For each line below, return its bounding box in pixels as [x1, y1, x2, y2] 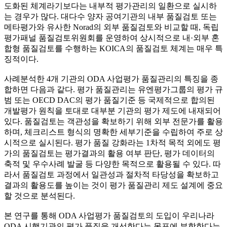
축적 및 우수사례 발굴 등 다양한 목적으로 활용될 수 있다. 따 [4, 160, 221, 169]
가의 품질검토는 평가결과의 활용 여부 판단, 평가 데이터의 [4, 149, 215, 158]
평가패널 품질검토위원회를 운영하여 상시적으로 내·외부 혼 [4, 33, 219, 43]
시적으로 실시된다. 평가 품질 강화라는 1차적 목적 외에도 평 [4, 138, 221, 147]
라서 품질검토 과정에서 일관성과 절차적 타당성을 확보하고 [4, 170, 219, 179]
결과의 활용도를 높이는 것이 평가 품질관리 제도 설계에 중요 [4, 181, 223, 190]
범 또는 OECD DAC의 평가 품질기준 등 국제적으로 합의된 [4, 96, 215, 105]
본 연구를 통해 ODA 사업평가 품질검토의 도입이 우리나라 [4, 211, 214, 220]
